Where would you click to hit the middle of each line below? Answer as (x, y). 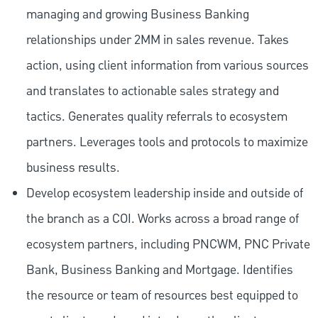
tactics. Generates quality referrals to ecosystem (157, 117)
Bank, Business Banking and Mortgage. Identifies (159, 270)
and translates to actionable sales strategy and (152, 92)
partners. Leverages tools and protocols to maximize (167, 143)
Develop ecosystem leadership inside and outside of (164, 194)
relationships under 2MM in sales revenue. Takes (157, 40)
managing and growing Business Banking (137, 15)
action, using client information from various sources (167, 66)
